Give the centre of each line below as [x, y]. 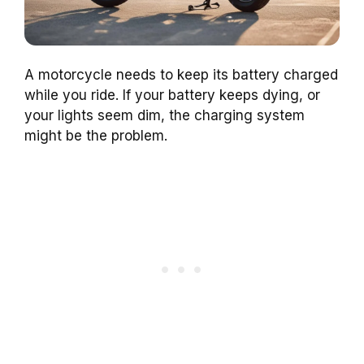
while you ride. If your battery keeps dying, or [172, 95]
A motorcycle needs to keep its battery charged [181, 74]
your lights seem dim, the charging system [165, 115]
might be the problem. [96, 135]
